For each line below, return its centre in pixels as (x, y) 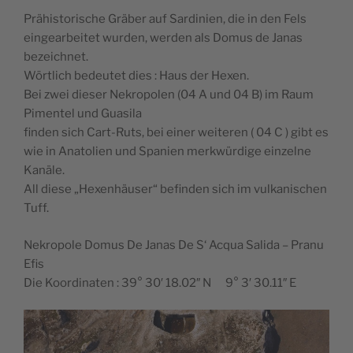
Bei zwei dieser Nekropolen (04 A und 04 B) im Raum (169, 95)
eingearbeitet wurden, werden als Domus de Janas (163, 38)
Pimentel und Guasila (83, 114)
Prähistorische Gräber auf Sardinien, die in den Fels (165, 19)
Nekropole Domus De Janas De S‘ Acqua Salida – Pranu (174, 245)
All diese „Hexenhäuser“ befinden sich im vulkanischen (175, 190)
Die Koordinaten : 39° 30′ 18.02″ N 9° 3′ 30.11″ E (160, 282)
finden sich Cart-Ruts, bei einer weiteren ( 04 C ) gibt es (176, 133)
